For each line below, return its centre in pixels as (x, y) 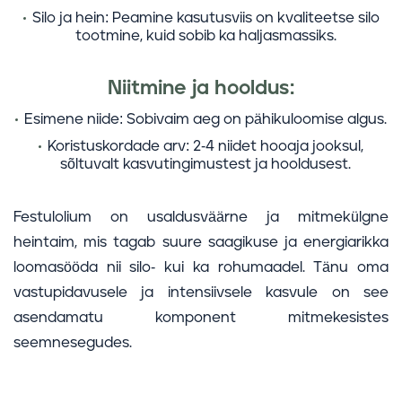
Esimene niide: (74, 119)
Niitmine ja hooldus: (201, 88)
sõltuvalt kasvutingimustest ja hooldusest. (205, 164)
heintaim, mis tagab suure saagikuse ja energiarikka (201, 242)
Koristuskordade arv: (118, 146)
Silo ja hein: (70, 18)
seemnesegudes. (73, 343)
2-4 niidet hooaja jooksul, (276, 146)
